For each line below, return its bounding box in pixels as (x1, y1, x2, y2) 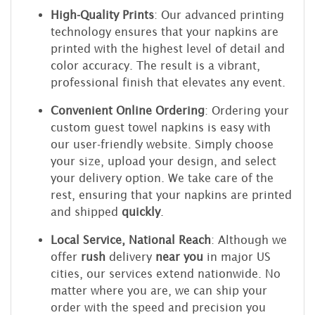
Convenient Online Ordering (51, 103, 205, 117)
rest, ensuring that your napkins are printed (51, 188, 292, 201)
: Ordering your (205, 103, 289, 117)
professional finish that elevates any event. (51, 75, 285, 89)
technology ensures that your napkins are (51, 25, 278, 38)
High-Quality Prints (51, 8, 154, 21)
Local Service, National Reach (51, 233, 211, 246)
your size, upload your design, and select (51, 154, 276, 167)
